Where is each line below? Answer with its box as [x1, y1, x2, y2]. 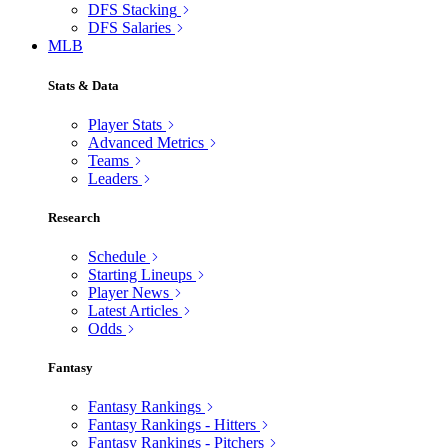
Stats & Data [48, 77, 119, 93]
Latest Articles [88, 302, 178, 320]
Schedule [88, 248, 146, 266]
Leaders [88, 169, 138, 187]
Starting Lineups [88, 266, 192, 284]
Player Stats [88, 115, 162, 133]
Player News [88, 284, 169, 302]
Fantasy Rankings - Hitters [88, 416, 256, 434]
